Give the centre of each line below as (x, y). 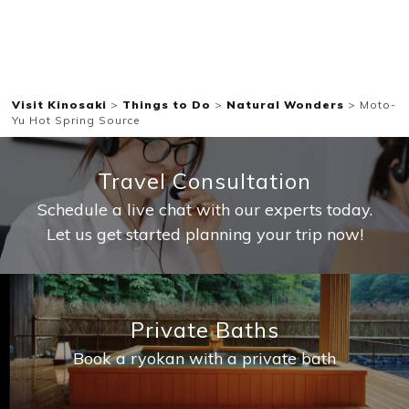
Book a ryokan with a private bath (204, 359)
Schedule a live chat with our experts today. (204, 209)
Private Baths (204, 330)
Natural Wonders (286, 104)
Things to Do (167, 104)
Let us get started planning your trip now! (204, 234)
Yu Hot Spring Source (77, 120)
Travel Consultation (204, 180)
